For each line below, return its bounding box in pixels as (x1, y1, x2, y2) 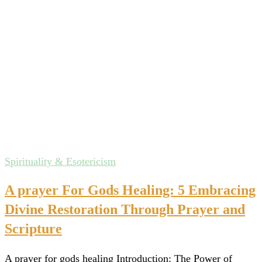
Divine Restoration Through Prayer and (5, 201, 245, 217)
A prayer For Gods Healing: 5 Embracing (5, 182, 256, 198)
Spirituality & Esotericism (5, 156, 116, 167)
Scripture (5, 220, 62, 236)
